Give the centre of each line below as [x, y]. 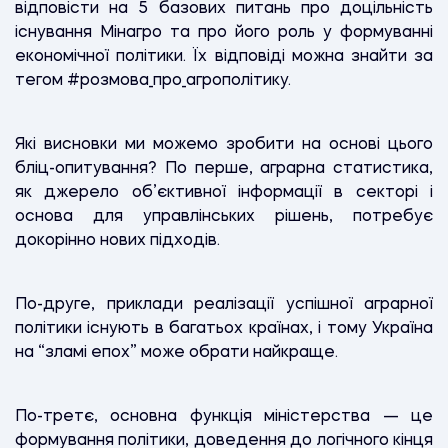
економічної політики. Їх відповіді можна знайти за [224, 56]
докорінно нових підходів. [119, 240]
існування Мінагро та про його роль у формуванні [224, 32]
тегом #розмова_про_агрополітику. [153, 80]
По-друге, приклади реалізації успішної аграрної [224, 304]
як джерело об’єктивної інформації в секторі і [224, 192]
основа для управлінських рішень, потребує [224, 216]
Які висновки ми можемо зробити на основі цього [224, 144]
